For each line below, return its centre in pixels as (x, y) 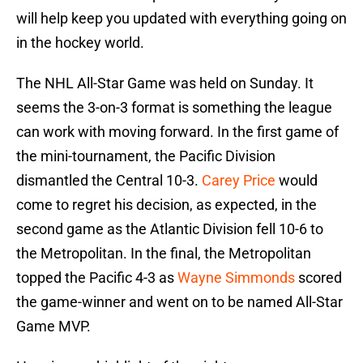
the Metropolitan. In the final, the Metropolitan (164, 254)
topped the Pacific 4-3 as (97, 278)
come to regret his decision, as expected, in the (167, 205)
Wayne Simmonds (236, 278)
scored (318, 278)
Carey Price (239, 181)
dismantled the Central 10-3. (109, 181)
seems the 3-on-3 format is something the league (174, 108)
